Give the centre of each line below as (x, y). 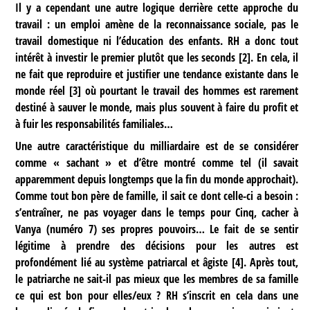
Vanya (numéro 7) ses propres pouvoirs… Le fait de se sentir (157, 229)
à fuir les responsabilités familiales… (94, 124)
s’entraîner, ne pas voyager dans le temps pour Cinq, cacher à (157, 213)
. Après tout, (271, 263)
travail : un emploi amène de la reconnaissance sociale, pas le (157, 25)
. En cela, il (275, 58)
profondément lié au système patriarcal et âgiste (122, 263)
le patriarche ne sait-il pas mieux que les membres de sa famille (157, 279)
